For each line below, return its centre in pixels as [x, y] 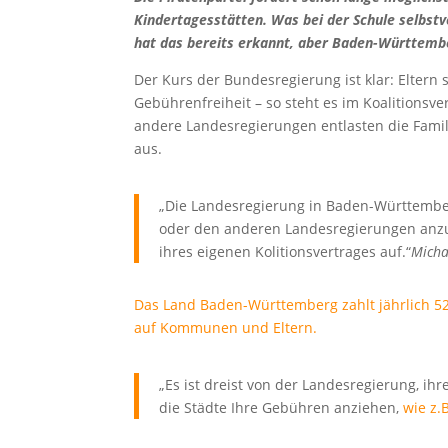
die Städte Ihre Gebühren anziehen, [281, 407]
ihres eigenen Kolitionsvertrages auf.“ [285, 251]
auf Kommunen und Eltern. [226, 327]
